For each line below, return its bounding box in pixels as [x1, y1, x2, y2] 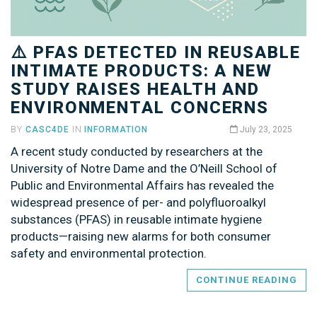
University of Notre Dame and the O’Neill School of [11, 161, 277, 175]
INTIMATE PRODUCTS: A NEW [11, 60, 273, 81]
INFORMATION [84, 124, 149, 134]
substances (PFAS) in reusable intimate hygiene [11, 212, 262, 226]
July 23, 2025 [238, 124, 292, 134]
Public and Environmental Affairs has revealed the [11, 178, 274, 192]
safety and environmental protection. [11, 246, 207, 260]
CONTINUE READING [196, 274, 297, 285]
